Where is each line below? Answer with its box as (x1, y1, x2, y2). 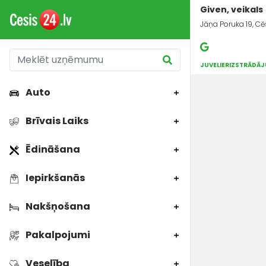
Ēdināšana (24, 142, 80, 156)
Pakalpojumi (24, 228, 90, 242)
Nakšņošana (24, 199, 90, 213)
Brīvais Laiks (24, 114, 88, 128)
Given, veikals (200, 4, 263, 15)
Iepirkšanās (24, 171, 85, 185)
